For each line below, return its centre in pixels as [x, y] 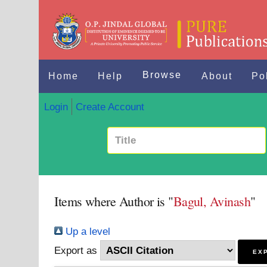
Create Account [110, 106]
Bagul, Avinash [212, 201]
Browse [162, 75]
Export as [76, 250]
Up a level [87, 231]
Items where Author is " [114, 201]
